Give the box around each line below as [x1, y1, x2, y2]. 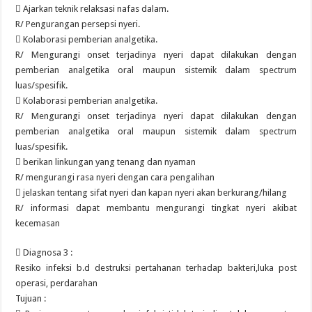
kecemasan [15, 218, 61, 228]
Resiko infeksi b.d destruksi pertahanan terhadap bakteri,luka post [15, 263, 297, 273]
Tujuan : [15, 293, 47, 304]
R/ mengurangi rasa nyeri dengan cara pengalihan [15, 172, 215, 182]
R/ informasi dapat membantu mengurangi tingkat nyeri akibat [15, 203, 297, 213]
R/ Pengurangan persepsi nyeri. [15, 19, 141, 29]
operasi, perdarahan [15, 278, 98, 288]
